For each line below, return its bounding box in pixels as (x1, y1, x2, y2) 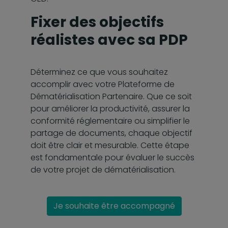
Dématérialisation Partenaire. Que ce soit (31, 90, 192, 102)
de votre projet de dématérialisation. (31, 163, 178, 176)
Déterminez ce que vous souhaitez (31, 66, 168, 78)
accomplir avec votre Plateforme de (31, 78, 175, 90)
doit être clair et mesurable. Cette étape (31, 139, 189, 151)
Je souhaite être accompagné (53, 199, 175, 212)
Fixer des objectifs (31, 12, 164, 32)
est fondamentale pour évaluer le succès (31, 151, 194, 163)
